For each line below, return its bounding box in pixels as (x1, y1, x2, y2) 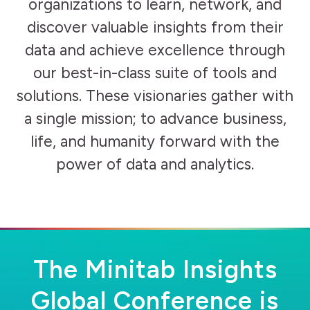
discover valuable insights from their (26, 17, 284, 37)
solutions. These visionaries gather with (17, 86, 293, 105)
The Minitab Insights (33, 254, 277, 284)
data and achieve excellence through (25, 40, 285, 60)
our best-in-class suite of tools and (33, 63, 277, 82)
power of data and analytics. (56, 154, 254, 174)
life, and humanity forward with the (30, 131, 280, 151)
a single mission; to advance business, (24, 109, 286, 128)
